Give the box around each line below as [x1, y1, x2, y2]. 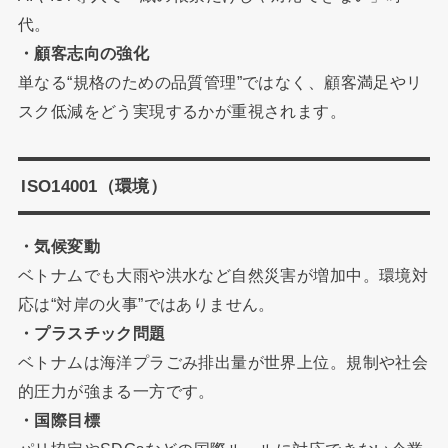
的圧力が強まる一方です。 [17, 381, 215, 400]
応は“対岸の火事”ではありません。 [17, 294, 275, 313]
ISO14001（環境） [21, 175, 167, 196]
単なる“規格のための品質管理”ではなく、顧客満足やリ [17, 73, 423, 92]
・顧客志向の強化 [17, 44, 150, 63]
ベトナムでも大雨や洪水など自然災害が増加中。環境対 [17, 265, 429, 284]
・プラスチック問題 [17, 323, 166, 342]
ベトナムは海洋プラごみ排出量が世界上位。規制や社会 [17, 352, 429, 371]
